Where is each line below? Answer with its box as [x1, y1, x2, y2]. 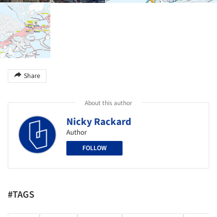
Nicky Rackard [66, 114, 131, 129]
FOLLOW [82, 143, 107, 153]
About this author [85, 98, 132, 108]
